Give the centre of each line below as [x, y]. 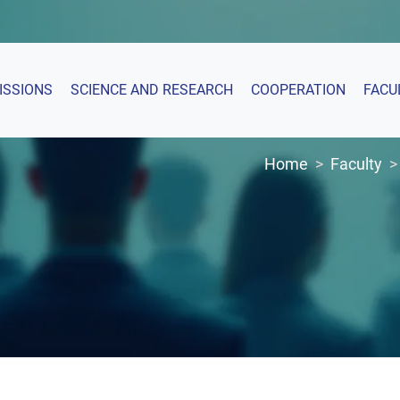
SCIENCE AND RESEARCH [151, 90]
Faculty [356, 164]
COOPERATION [298, 90]
